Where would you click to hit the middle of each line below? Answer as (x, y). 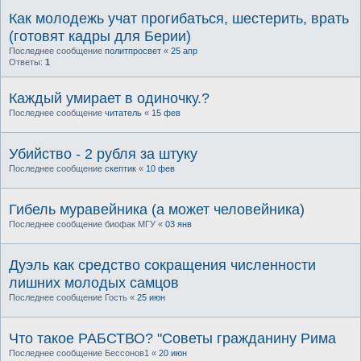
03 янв (178, 224)
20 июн (173, 353)
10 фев (160, 169)
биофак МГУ (130, 224)
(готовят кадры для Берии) (100, 37)
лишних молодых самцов (94, 283)
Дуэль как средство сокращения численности (162, 266)
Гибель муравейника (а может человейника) (157, 210)
